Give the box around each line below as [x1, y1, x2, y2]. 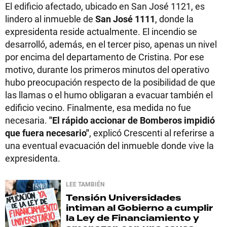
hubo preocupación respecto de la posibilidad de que [5, 76, 215, 88]
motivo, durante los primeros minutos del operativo [5, 63, 209, 75]
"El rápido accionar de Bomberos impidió [49, 114, 215, 126]
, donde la [155, 13, 194, 25]
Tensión [66, 192, 106, 204]
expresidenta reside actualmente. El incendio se [5, 25, 197, 37]
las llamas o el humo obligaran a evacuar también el [5, 89, 213, 101]
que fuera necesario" [5, 127, 89, 139]
